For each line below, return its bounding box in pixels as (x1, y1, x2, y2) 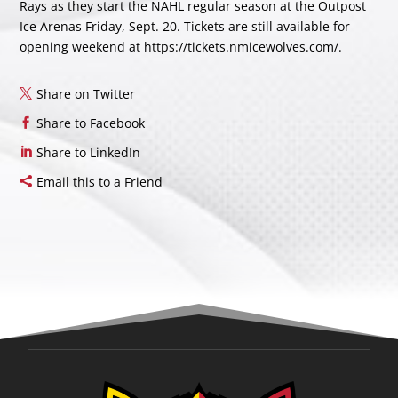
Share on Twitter (36, 85, 136, 103)
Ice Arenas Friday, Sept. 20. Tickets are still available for (20, 18, 351, 36)
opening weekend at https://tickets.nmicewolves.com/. (20, 38, 343, 56)
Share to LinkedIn (36, 144, 141, 162)
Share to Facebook (36, 115, 146, 132)
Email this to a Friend (36, 173, 163, 191)
